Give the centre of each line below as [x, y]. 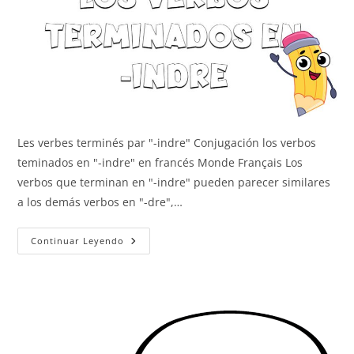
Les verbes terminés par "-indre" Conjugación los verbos [167, 142]
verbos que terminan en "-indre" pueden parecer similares [174, 182]
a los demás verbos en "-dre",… [100, 201]
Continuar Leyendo [78, 240]
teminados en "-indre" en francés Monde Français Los [160, 162]
